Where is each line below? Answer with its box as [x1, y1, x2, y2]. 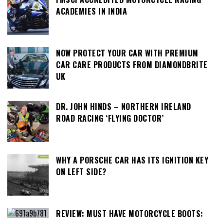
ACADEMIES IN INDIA [56, 5, 127, 18]
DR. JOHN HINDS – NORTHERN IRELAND [56, 101, 191, 113]
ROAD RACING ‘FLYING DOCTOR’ [56, 112, 164, 125]
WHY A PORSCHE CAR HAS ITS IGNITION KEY [56, 154, 208, 166]
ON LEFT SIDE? [56, 166, 107, 178]
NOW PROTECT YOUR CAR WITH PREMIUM [56, 47, 199, 59]
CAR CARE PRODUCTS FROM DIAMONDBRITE [56, 59, 208, 71]
